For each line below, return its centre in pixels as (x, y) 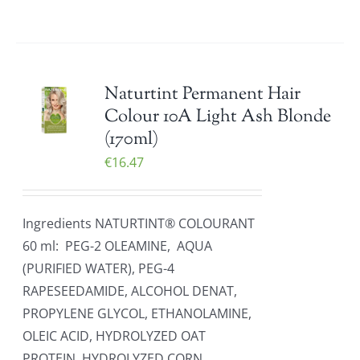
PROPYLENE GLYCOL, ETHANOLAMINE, (137, 313)
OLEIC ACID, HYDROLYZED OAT (115, 336)
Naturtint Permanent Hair (203, 95)
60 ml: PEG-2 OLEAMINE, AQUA (118, 246)
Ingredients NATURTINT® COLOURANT (139, 223)
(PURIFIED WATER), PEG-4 (99, 268)
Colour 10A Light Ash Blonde (218, 117)
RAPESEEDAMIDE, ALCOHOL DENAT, (130, 291)
